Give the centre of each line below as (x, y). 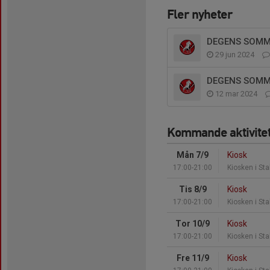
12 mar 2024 (236, 93)
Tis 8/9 (193, 189)
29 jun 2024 (235, 54)
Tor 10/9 (193, 223)
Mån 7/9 (193, 155)
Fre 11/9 (193, 258)
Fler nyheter (200, 14)
